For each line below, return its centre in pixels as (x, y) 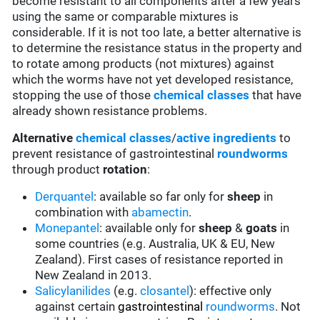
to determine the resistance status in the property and (157, 48)
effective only (236, 291)
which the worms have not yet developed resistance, (153, 80)
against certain (77, 307)
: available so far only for (161, 197)
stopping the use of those (83, 95)
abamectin (160, 212)
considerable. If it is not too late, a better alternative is (157, 32)
